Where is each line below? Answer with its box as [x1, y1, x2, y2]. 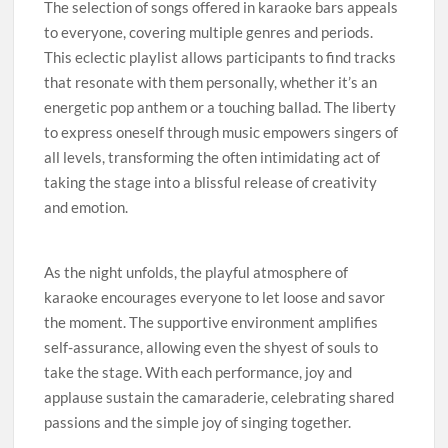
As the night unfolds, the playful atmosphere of [44, 263, 349, 281]
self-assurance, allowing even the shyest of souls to [44, 338, 379, 356]
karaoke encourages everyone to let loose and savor [44, 288, 386, 306]
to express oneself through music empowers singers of [44, 123, 399, 141]
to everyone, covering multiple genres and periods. [44, 23, 374, 41]
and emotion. [44, 198, 129, 216]
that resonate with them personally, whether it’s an [44, 73, 378, 91]
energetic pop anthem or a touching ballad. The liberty [44, 98, 397, 116]
